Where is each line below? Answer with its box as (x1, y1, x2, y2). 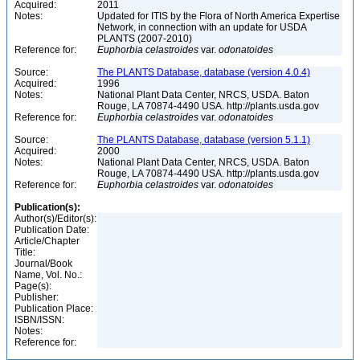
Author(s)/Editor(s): (14, 213, 96, 224)
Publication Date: (14, 224, 89, 235)
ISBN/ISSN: (14, 314, 64, 325)
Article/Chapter (14, 235, 80, 247)
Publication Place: (14, 303, 93, 314)
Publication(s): (14, 202, 80, 213)
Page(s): (14, 280, 51, 292)
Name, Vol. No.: (14, 269, 82, 280)
